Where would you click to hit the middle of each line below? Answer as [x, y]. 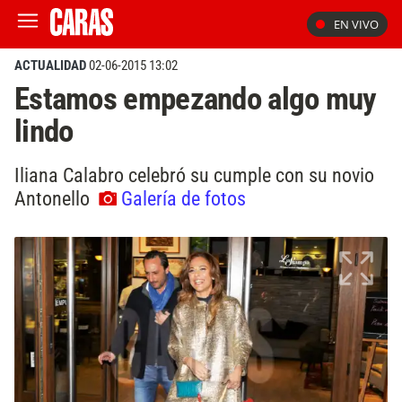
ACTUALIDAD [50, 66]
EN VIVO [356, 24]
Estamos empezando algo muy [196, 99]
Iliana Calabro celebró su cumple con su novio [194, 175]
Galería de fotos [184, 198]
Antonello [54, 198]
